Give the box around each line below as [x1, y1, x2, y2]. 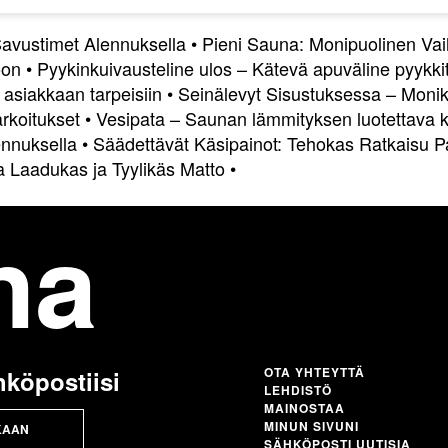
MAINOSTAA [263, 399, 345, 417]
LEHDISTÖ [263, 381, 332, 399]
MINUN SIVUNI [263, 417, 359, 435]
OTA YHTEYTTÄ [263, 363, 365, 381]
